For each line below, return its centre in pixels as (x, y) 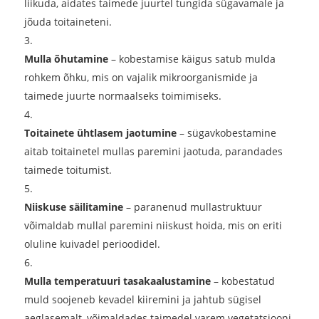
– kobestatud (243, 281)
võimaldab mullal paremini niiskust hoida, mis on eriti (153, 226)
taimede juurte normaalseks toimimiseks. (123, 96)
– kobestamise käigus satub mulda (192, 59)
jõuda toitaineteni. (68, 22)
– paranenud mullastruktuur (193, 207)
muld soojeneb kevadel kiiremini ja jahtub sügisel (143, 300)
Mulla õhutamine (67, 59)
